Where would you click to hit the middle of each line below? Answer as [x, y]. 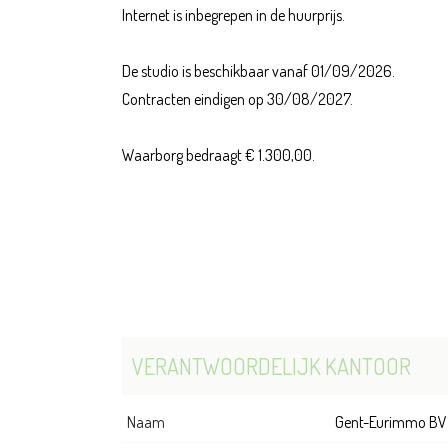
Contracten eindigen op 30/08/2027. [237, 99]
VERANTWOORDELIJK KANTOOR [271, 366]
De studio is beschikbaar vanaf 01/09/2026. [258, 71]
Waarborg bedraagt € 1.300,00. [218, 155]
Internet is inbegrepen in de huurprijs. [233, 15]
